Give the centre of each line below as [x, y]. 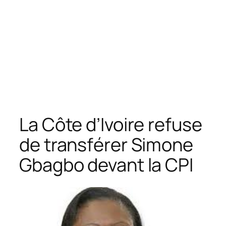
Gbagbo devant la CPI [106, 164]
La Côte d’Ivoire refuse [111, 124]
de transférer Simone [106, 144]
